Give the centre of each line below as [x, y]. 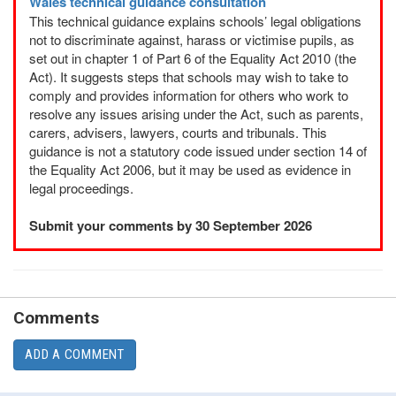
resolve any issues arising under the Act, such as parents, [196, 113]
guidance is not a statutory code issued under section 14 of [198, 150]
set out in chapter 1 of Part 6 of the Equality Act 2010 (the [193, 57]
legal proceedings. [81, 187]
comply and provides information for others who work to [189, 95]
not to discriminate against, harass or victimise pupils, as [192, 39]
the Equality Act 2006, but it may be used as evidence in [190, 169]
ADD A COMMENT [75, 354]
